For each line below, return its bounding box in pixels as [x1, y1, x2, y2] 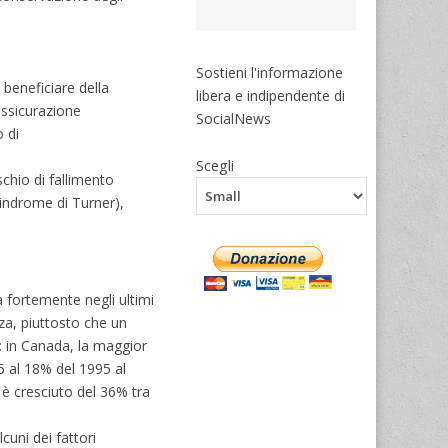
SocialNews [196, 108, 272, 128]
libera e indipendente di [196, 85, 346, 105]
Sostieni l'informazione [196, 62, 344, 82]
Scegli [196, 154, 235, 175]
